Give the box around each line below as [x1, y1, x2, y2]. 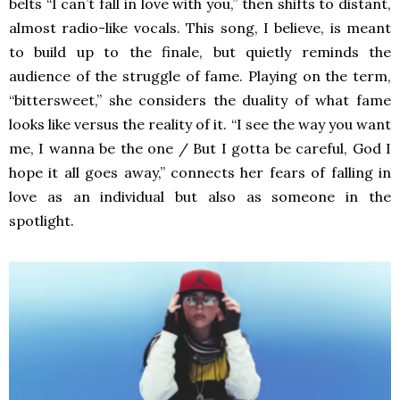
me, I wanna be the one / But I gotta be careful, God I [9, 139, 391, 157]
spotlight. [9, 212, 78, 229]
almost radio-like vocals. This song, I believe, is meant [9, 19, 391, 37]
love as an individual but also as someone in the [9, 187, 391, 205]
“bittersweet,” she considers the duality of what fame [9, 91, 391, 109]
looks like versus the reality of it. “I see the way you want [9, 115, 391, 133]
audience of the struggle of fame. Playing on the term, [9, 67, 391, 85]
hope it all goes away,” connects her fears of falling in [9, 163, 391, 181]
